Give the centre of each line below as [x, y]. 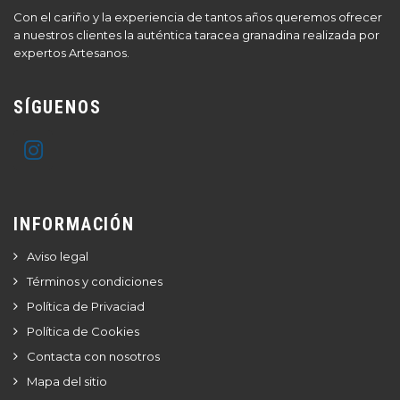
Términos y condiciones [95, 281]
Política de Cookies [83, 331]
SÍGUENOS [58, 107]
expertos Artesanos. [71, 53]
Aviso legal [58, 256]
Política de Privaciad [86, 306]
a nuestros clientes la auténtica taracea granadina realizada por [196, 35]
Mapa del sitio [67, 381]
